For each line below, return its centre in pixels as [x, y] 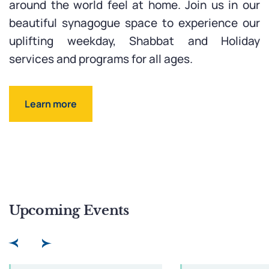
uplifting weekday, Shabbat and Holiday [134, 41]
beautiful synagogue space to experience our [134, 23]
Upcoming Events [69, 210]
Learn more [51, 104]
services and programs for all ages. [101, 59]
